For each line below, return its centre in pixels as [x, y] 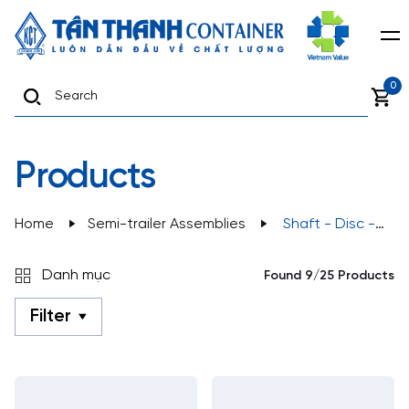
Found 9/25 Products [329, 276]
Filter [51, 316]
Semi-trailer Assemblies [167, 224]
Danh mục [76, 275]
